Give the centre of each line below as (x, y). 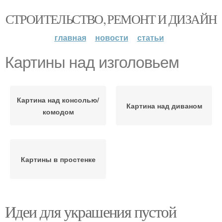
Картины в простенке (58, 159)
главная (70, 37)
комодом (58, 111)
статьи (150, 37)
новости (111, 37)
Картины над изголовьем (92, 62)
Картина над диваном (164, 106)
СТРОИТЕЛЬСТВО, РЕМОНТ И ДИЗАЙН (111, 19)
